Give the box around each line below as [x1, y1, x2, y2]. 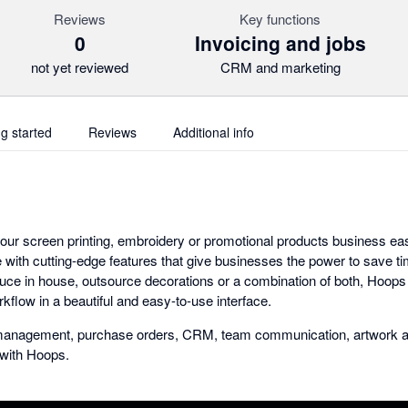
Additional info [173, 123, 254, 141]
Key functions [240, 9, 321, 28]
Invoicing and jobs [194, 29, 366, 56]
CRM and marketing [219, 57, 341, 76]
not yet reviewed [31, 57, 129, 76]
